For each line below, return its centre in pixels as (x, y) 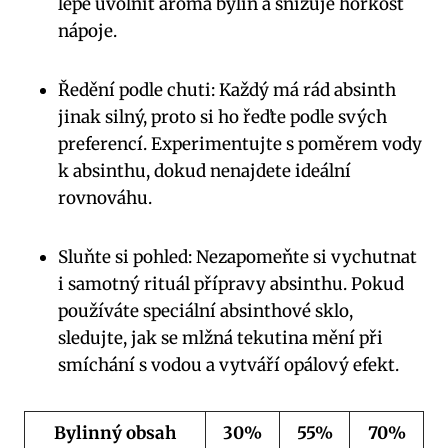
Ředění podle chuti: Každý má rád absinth (227, 89)
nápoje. (87, 30)
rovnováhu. (105, 197)
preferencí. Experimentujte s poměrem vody (240, 143)
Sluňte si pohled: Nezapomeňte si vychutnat (237, 256)
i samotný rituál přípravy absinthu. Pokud (231, 283)
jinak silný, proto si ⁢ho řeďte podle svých (222, 116)
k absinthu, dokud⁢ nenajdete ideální (204, 170)
